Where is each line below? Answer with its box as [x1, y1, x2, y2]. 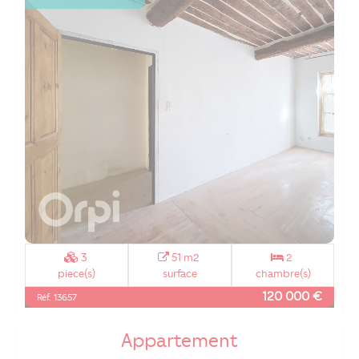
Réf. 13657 [37, 292, 77, 304]
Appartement [121, 329, 238, 353]
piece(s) [58, 267, 95, 280]
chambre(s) [255, 267, 311, 280]
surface [163, 267, 197, 280]
